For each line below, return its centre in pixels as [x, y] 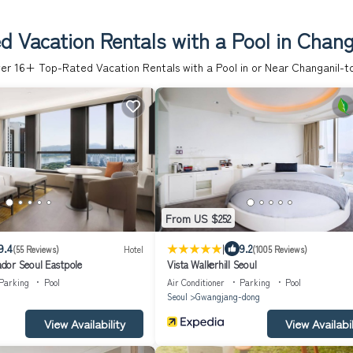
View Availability [84, 324]
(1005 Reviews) [280, 249]
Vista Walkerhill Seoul [212, 265]
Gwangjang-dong [228, 297]
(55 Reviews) [35, 249]
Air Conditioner [196, 282]
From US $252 [198, 218]
